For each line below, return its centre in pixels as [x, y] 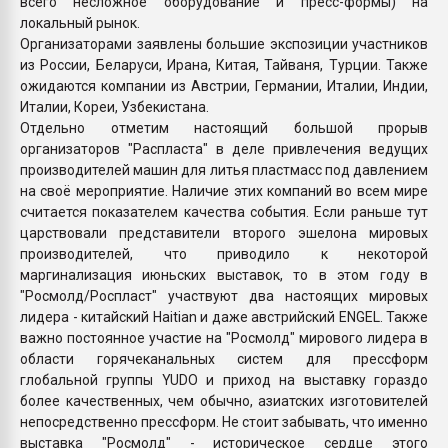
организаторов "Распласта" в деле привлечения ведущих [224, 148]
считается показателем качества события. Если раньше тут [224, 211]
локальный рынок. [80, 22]
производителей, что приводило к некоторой [224, 253]
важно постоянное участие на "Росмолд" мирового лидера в [224, 337]
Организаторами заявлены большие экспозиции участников [224, 43]
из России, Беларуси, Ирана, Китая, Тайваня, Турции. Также [224, 64]
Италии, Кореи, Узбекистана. [114, 106]
